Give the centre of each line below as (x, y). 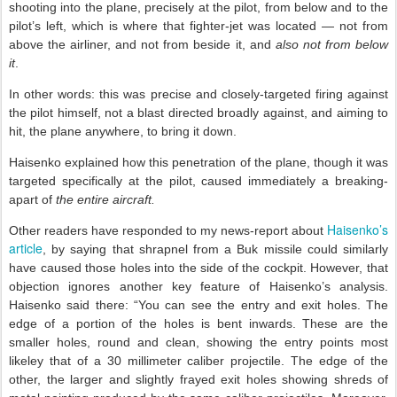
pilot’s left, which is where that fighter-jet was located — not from (198, 26)
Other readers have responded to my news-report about (168, 230)
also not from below (331, 44)
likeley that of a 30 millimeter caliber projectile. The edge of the (198, 361)
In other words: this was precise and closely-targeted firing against (198, 94)
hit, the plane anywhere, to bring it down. (123, 131)
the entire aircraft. (105, 199)
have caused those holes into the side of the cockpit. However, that (198, 268)
